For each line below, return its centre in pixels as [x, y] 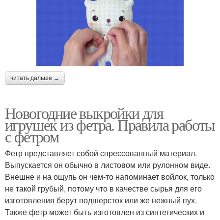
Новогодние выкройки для [84, 112]
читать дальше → [35, 78]
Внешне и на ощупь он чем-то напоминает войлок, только [110, 176]
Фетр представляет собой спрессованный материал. [101, 153]
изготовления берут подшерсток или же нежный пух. [101, 200]
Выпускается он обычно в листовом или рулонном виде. [108, 165]
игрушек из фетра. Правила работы [110, 124]
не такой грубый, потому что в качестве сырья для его [103, 188]
